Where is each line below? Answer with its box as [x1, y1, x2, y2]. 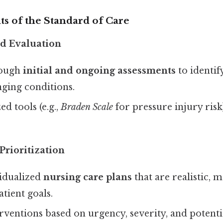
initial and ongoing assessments [23, 65, 176, 76]
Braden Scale [61, 101, 113, 112]
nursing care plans [43, 171, 132, 183]
